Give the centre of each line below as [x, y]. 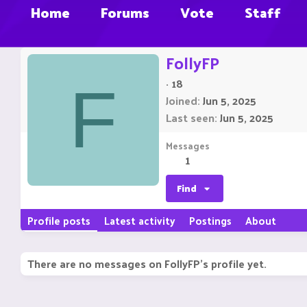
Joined [182, 101]
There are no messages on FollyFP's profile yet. [147, 264]
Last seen [190, 118]
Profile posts [59, 221]
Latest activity [140, 221]
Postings [210, 221]
